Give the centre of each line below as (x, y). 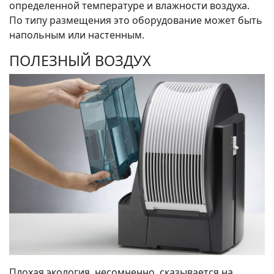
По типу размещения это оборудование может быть (136, 20)
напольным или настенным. (77, 35)
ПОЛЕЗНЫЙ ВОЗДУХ (80, 60)
